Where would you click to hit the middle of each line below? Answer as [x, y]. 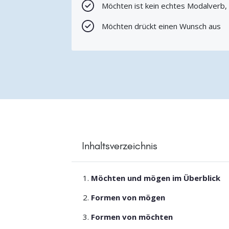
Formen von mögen [128, 198]
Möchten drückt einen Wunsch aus [161, 26]
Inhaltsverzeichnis [119, 146]
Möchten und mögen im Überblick [156, 178]
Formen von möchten [132, 217]
